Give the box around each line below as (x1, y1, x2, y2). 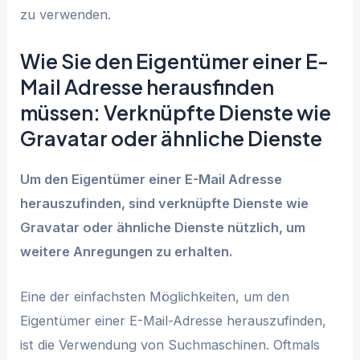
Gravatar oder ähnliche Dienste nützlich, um (20, 219, 306, 235)
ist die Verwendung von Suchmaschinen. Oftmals (20, 336, 321, 353)
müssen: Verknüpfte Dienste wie (20, 99, 332, 125)
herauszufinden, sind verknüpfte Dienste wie (20, 194, 309, 211)
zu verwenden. (20, 6, 112, 23)
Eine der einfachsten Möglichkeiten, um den (20, 288, 290, 305)
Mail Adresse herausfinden (20, 73, 275, 100)
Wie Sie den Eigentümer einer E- (20, 47, 329, 74)
